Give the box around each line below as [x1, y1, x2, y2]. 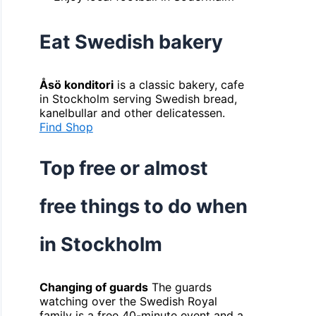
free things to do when [39, 195, 248, 219]
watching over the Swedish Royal [39, 293, 217, 308]
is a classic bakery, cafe [113, 77, 244, 92]
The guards [147, 279, 212, 294]
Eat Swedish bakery [39, 30, 223, 54]
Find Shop [39, 119, 93, 134]
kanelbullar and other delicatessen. [39, 105, 225, 120]
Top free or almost [39, 157, 208, 181]
